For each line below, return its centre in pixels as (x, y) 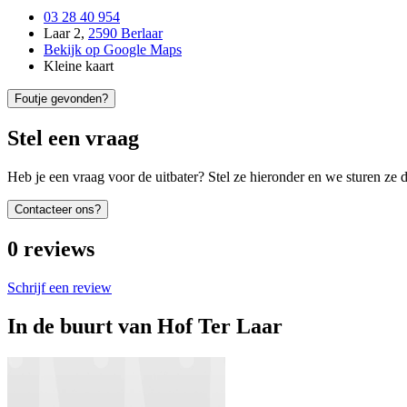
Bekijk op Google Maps (113, 50)
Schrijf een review (60, 287)
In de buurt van (79, 326)
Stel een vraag (73, 139)
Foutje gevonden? (61, 99)
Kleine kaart (79, 66)
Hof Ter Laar (220, 326)
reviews (59, 248)
